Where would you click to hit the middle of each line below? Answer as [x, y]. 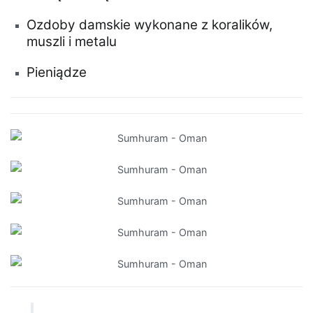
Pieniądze [57, 73]
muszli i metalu [72, 42]
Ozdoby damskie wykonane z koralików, [150, 25]
